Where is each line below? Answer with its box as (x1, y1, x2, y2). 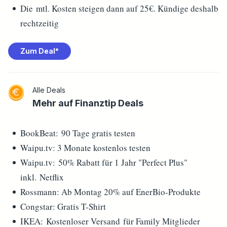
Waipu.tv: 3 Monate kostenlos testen (20, 142, 150, 154)
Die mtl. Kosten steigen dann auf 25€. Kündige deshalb (20, 3, 218, 14)
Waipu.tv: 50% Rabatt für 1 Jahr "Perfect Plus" (20, 157, 187, 168)
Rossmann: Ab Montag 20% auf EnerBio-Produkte (20, 186, 201, 198)
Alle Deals (32, 86, 65, 94)
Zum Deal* (20, 47, 59, 55)
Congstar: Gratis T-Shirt (20, 201, 106, 212)
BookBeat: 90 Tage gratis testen (20, 127, 135, 139)
